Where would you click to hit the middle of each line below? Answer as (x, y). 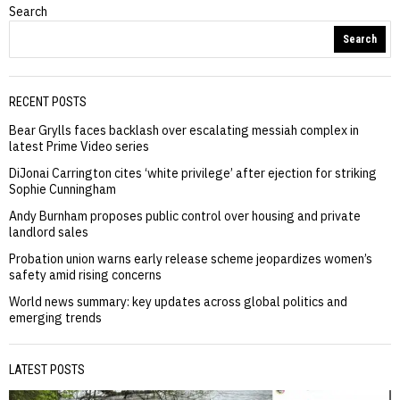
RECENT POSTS (48, 102)
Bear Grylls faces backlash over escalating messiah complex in (184, 131)
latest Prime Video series (79, 147)
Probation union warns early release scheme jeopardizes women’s (191, 259)
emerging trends (55, 318)
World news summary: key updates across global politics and (178, 302)
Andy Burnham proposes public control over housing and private (185, 217)
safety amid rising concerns (85, 275)
